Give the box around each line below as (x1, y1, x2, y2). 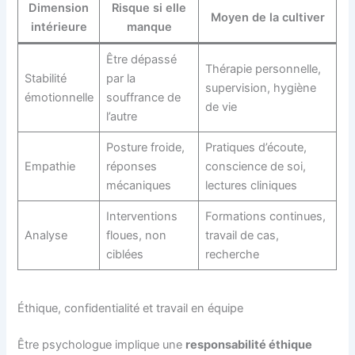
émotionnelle (24, 90, 94, 105)
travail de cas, (204, 227, 279, 242)
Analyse (24, 227, 67, 242)
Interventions (105, 208, 177, 223)
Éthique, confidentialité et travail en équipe (17, 301, 244, 316)
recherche (204, 246, 259, 261)
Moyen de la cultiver (210, 10, 325, 25)
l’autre (105, 109, 137, 124)
